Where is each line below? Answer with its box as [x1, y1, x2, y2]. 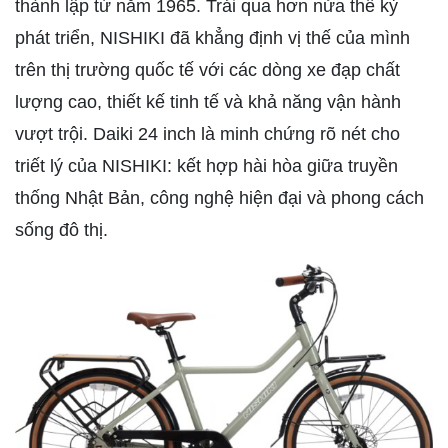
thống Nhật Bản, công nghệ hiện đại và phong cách [15, 188, 424, 209]
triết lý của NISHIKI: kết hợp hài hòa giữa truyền [15, 156, 398, 177]
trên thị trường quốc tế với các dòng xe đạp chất [15, 60, 400, 81]
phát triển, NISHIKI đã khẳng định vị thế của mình [15, 28, 410, 49]
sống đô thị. [15, 220, 108, 241]
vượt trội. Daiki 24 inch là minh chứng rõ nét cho [15, 124, 400, 145]
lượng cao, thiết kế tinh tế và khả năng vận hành [15, 92, 401, 113]
